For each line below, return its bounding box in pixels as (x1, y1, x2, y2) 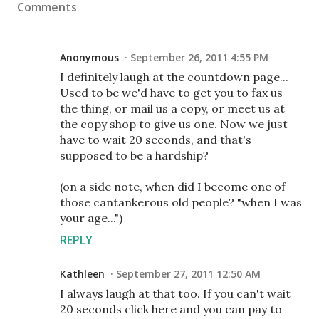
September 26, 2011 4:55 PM (130, 50, 268, 64)
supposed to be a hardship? (60, 147, 209, 162)
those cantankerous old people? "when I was (60, 194, 302, 209)
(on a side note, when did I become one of (60, 179, 286, 194)
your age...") (60, 210, 122, 225)
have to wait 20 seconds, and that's (60, 132, 251, 147)
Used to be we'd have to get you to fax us (60, 85, 283, 100)
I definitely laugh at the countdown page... (60, 69, 288, 84)
